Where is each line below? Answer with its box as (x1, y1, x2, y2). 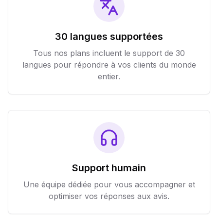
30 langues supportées (55, 31, 163, 42)
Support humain (72, 162, 146, 174)
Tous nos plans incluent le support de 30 (33, 48, 185, 58)
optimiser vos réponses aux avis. (49, 191, 169, 201)
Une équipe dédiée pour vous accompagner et (23, 180, 195, 189)
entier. (98, 72, 120, 81)
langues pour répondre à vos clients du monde (22, 60, 196, 70)
